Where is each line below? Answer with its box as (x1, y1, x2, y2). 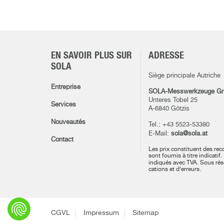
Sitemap (132, 209, 158, 216)
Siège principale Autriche (148, 72, 220, 79)
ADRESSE (148, 51, 184, 60)
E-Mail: (148, 130, 171, 137)
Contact (51, 136, 73, 143)
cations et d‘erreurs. (148, 166, 201, 172)
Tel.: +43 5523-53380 (148, 121, 209, 128)
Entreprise (51, 84, 80, 90)
